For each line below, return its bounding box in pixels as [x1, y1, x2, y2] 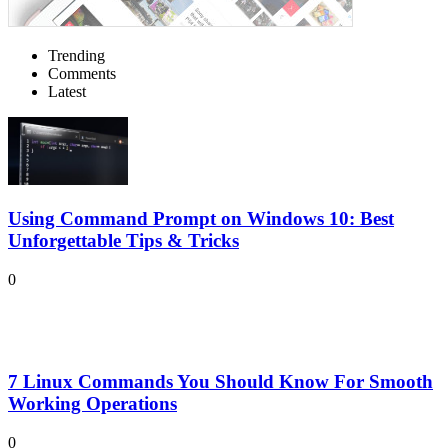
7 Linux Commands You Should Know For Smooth [8, 371, 433, 393]
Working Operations [8, 393, 177, 415]
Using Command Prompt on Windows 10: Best [8, 208, 394, 230]
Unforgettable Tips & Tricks [8, 230, 239, 252]
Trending [48, 47, 105, 65]
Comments [48, 65, 116, 83]
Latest [48, 83, 86, 101]
